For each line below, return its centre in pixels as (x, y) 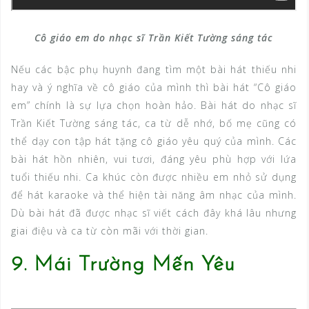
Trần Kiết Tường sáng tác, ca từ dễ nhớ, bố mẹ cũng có (154, 123)
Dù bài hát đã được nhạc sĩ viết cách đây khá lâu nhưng (154, 213)
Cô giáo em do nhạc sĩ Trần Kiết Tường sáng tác (154, 38)
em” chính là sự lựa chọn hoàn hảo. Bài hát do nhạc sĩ (154, 106)
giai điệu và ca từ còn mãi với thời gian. (110, 231)
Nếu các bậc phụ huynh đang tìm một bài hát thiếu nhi (154, 70)
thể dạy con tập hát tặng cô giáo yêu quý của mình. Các (154, 141)
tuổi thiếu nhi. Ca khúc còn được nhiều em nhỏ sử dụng (154, 177)
